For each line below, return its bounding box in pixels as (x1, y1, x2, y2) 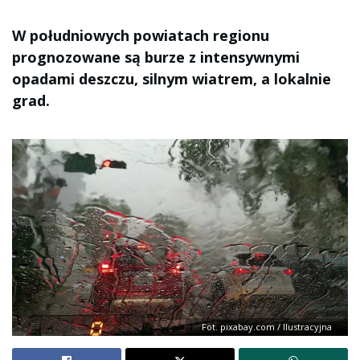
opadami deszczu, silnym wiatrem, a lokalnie (12, 69, 331, 88)
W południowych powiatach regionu (12, 26, 269, 45)
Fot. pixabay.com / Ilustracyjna (202, 320, 332, 333)
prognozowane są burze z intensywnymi (12, 47, 300, 67)
